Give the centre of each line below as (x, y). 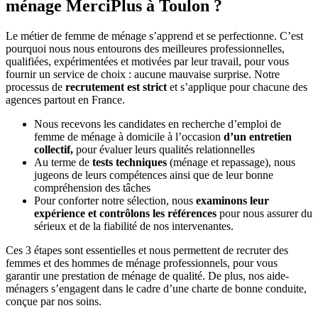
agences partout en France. (65, 99)
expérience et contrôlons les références (125, 213)
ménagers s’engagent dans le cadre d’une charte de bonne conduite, (156, 288)
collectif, (54, 149)
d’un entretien (258, 136)
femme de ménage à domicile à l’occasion (129, 136)
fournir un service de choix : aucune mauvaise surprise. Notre (143, 74)
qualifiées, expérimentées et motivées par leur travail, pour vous (147, 61)
